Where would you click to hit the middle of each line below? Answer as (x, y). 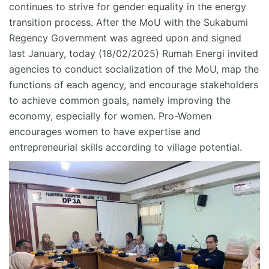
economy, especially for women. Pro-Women (110, 116)
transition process (50, 23)
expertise (159, 132)
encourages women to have (74, 132)
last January (36, 54)
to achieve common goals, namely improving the (120, 101)
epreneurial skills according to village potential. (134, 147)
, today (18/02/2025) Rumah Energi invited (161, 54)
